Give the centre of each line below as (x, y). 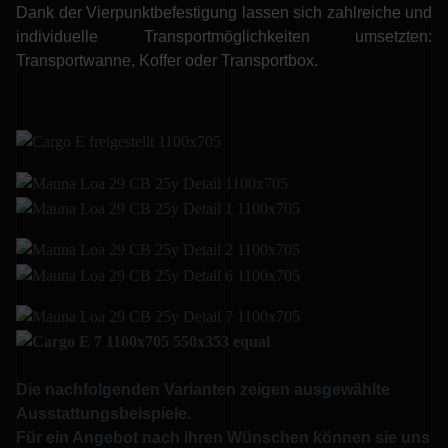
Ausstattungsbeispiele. (103, 414)
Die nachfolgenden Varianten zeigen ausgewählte (203, 390)
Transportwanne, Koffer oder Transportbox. (167, 60)
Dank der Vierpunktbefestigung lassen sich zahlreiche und (224, 12)
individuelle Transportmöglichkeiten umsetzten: (224, 36)
